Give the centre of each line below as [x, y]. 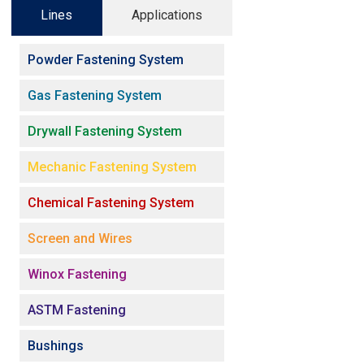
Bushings [56, 345]
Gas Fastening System [95, 95]
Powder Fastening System [106, 59]
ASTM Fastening [77, 310]
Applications [167, 15]
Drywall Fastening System [105, 131]
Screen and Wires [80, 238]
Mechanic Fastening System [112, 167]
